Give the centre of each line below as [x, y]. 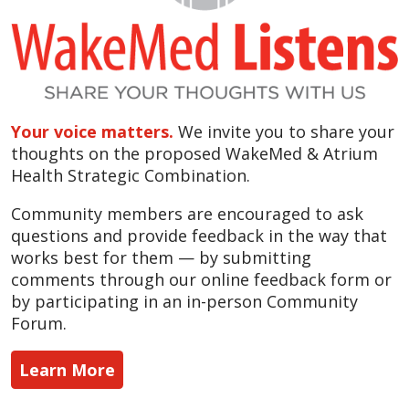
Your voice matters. [92, 131]
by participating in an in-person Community [184, 301]
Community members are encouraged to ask [187, 213]
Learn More [67, 369]
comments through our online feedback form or [201, 279]
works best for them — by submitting [161, 257]
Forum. [39, 323]
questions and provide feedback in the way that [199, 235]
